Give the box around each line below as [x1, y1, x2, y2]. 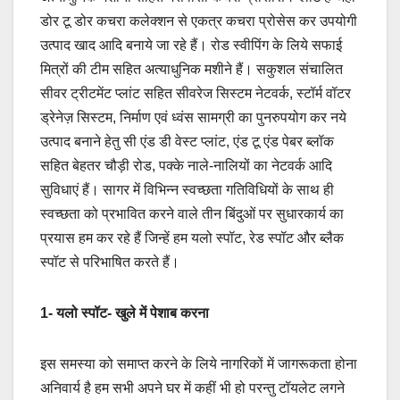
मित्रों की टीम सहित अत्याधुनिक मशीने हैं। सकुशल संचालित [40, 62, 343, 78]
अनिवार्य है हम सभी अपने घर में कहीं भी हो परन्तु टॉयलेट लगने [40, 380, 345, 396]
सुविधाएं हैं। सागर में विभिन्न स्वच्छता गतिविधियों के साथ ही [40, 182, 334, 198]
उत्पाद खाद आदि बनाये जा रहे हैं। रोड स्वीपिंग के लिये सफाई [40, 37, 342, 54]
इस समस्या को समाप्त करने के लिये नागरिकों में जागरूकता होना [40, 356, 357, 372]
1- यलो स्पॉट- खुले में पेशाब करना [40, 305, 209, 321]
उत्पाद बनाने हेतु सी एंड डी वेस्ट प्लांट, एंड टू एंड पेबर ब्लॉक [40, 134, 334, 150]
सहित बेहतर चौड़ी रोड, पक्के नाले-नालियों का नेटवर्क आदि [40, 158, 332, 174]
